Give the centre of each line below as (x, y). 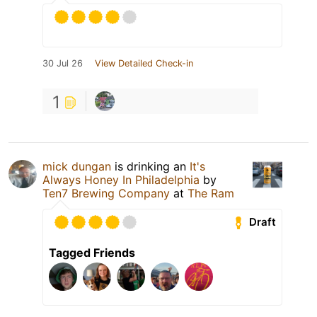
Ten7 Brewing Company (106, 193)
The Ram (211, 193)
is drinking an (150, 166)
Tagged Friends (92, 252)
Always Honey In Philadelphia (121, 179)
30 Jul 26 (63, 63)
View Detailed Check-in (144, 63)
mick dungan (77, 166)
